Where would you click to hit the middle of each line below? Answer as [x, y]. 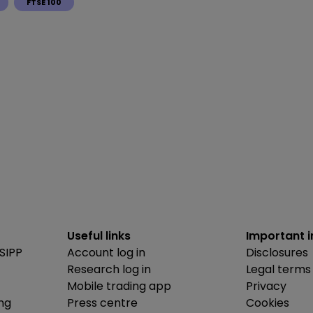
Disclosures [277, 252]
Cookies [268, 303]
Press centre [102, 303]
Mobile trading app [119, 286]
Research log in [109, 269]
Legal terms [278, 269]
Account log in [106, 252]
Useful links [99, 235]
